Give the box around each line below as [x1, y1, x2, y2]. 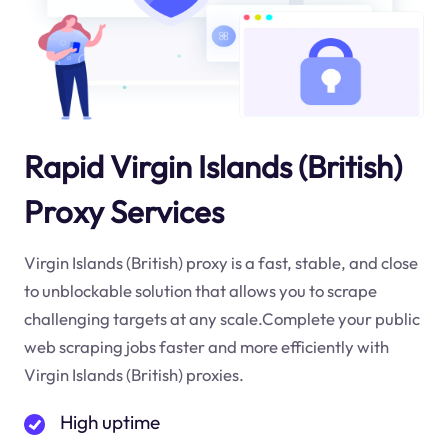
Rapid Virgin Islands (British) [23, 147, 402, 187]
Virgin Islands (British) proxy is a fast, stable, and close [23, 251, 418, 273]
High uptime [59, 410, 160, 435]
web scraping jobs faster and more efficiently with [23, 335, 389, 357]
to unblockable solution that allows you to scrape [23, 279, 377, 301]
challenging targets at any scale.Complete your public [23, 307, 420, 329]
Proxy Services [23, 192, 224, 232]
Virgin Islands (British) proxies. [23, 363, 244, 385]
